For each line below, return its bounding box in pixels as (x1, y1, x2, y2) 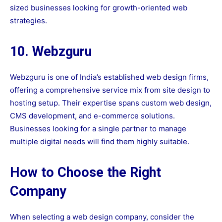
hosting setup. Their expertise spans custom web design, (10, 98, 212, 108)
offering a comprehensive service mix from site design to (10, 85, 210, 95)
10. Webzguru (10, 44, 92, 60)
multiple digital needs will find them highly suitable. (10, 137, 189, 147)
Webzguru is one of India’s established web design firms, (10, 72, 209, 82)
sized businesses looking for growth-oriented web (10, 3, 187, 13)
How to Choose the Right (10, 165, 161, 181)
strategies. (10, 16, 47, 26)
